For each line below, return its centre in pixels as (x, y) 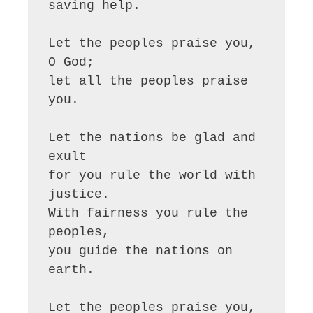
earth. (72, 269)
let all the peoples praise (148, 81)
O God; (72, 62)
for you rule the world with (152, 175)
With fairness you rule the (148, 213)
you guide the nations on (141, 250)
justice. (79, 194)
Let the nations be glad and (152, 137)
